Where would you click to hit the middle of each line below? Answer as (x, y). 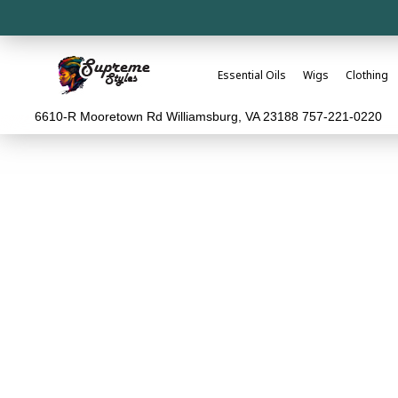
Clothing (367, 76)
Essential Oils (252, 76)
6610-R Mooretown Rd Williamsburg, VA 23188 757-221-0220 (208, 116)
